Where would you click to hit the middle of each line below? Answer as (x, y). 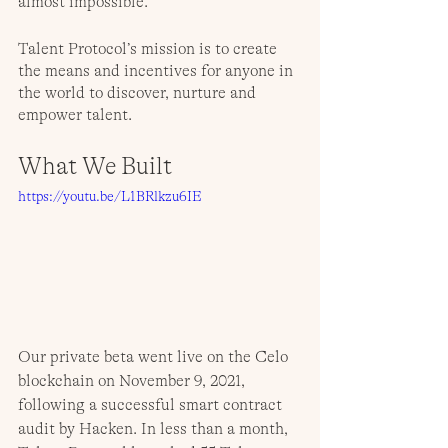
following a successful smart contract (152, 405)
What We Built (95, 166)
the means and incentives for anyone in (157, 70)
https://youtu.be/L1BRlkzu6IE (109, 195)
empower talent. (75, 114)
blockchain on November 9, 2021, (133, 381)
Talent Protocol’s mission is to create (149, 48)
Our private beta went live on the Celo (155, 357)
